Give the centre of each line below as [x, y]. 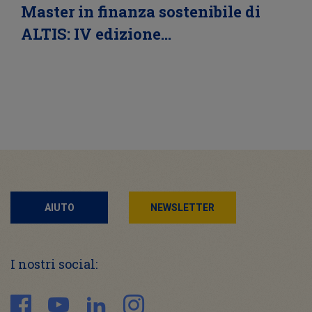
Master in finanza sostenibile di [141, 12]
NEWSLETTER [182, 208]
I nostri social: [54, 264]
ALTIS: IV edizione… [96, 34]
